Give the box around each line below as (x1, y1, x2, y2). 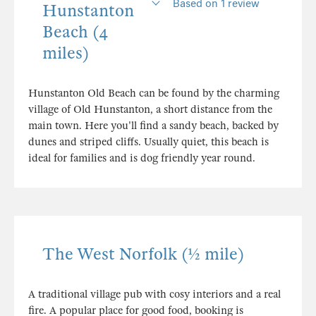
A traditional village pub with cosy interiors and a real (28, 288, 281, 301)
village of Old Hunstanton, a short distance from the (28, 103, 272, 116)
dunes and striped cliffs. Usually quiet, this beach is (28, 135, 269, 149)
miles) (42, 43, 89, 64)
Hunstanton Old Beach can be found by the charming (28, 87, 279, 100)
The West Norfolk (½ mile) (42, 244, 244, 265)
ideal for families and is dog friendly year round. (28, 152, 255, 165)
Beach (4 (42, 22, 108, 43)
